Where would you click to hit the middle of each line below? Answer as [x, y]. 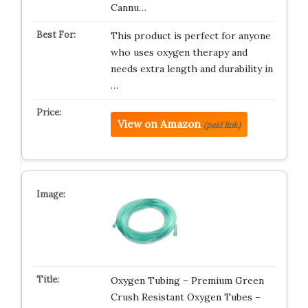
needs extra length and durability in [191, 69]
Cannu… [128, 8]
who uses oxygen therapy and [179, 52]
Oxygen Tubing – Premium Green [187, 280]
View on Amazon [159, 124]
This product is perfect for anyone [190, 36]
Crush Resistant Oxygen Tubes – [185, 297]
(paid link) [222, 125]
